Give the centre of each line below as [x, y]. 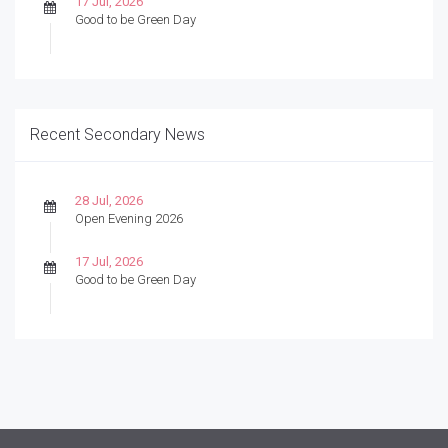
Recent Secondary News [117, 134]
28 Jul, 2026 [109, 200]
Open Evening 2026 [129, 218]
